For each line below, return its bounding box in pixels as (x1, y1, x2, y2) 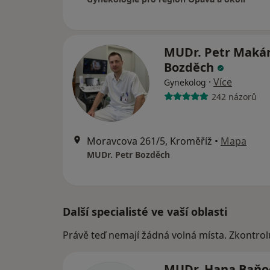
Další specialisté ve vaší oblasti (63, 204, 227, 219)
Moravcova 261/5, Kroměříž (87, 134, 212, 148)
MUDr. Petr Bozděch (87, 149, 170, 160)
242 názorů (211, 90, 257, 102)
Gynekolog (164, 77, 206, 88)
